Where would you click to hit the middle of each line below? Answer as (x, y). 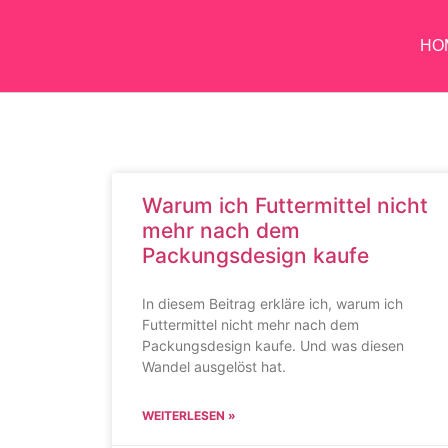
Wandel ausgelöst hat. (214, 366)
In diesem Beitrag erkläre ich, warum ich (272, 303)
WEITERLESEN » (189, 415)
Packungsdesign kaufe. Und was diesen (273, 345)
